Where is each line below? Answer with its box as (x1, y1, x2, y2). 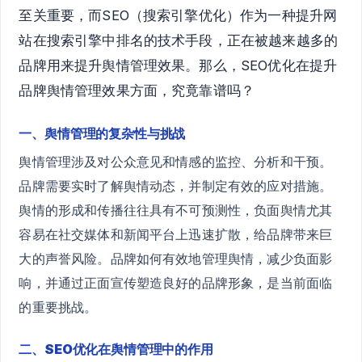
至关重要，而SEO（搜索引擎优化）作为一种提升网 (19, 6, 338, 23)
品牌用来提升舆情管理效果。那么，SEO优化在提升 (19, 57, 338, 74)
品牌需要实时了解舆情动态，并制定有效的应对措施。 (19, 177, 333, 194)
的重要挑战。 (19, 298, 98, 315)
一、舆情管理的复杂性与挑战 (19, 124, 186, 141)
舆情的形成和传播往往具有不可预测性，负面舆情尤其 (19, 201, 333, 218)
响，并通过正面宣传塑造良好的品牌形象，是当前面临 (19, 274, 333, 291)
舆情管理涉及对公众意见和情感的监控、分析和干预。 (19, 153, 333, 170)
